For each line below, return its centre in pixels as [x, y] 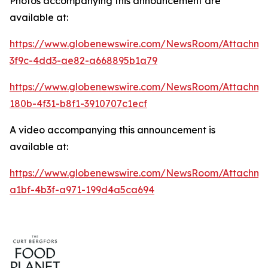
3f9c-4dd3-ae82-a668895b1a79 [83, 60]
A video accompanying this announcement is [112, 130]
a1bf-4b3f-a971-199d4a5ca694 [82, 190]
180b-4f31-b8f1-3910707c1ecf [78, 103]
